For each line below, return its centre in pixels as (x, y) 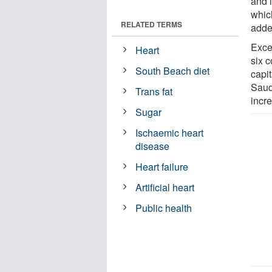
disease (153, 146)
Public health (164, 208)
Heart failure (162, 166)
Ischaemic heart (170, 132)
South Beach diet (173, 70)
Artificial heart (165, 187)
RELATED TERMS (151, 24)
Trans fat (154, 91)
